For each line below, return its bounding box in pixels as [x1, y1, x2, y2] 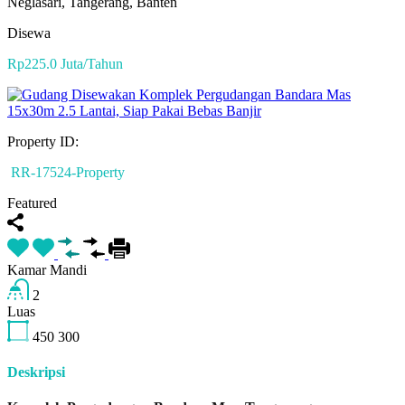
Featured [7, 194, 57, 211]
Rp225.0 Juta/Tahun [7, 55, 123, 71]
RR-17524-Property [7, 164, 125, 180]
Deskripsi [7, 364, 65, 381]
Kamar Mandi [7, 261, 87, 278]
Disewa [7, 24, 51, 41]
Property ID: [7, 133, 79, 149]
